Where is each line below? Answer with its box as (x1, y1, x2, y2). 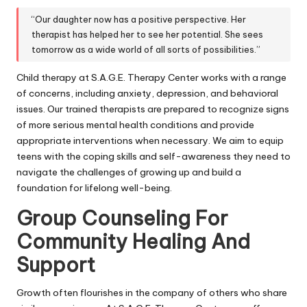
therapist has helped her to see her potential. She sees (32, 29, 264, 40)
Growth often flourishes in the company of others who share (16, 286, 287, 299)
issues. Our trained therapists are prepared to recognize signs (16, 102, 289, 115)
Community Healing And (16, 228, 250, 254)
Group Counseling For (16, 205, 228, 231)
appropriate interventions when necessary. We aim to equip (16, 134, 284, 147)
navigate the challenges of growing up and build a (16, 165, 241, 178)
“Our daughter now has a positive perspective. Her (32, 14, 247, 25)
